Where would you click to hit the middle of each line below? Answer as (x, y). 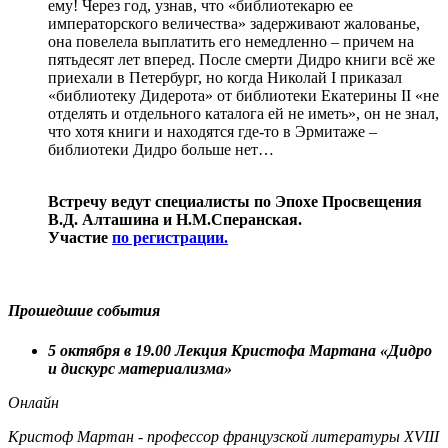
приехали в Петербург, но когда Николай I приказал (225, 78)
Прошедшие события (84, 311)
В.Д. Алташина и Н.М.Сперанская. (177, 220)
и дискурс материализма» (140, 368)
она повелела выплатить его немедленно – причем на (231, 42)
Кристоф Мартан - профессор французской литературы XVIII (223, 436)
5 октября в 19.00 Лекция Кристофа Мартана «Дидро (240, 350)
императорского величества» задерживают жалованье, (234, 24)
